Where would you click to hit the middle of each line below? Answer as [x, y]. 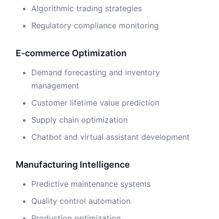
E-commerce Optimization [71, 53]
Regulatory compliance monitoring [95, 25]
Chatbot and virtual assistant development [110, 137]
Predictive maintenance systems [91, 184]
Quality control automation [81, 201]
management [55, 86]
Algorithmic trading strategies [87, 8]
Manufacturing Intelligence [73, 164]
